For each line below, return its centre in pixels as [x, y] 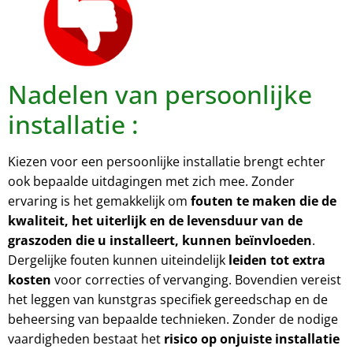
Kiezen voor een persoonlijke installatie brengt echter [167, 161]
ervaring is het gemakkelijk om [99, 201]
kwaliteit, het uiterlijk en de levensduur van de [155, 220]
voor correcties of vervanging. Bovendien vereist [196, 279]
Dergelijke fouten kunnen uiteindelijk [118, 260]
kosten [30, 279]
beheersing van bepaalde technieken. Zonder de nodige [173, 319]
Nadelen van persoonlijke [160, 94]
